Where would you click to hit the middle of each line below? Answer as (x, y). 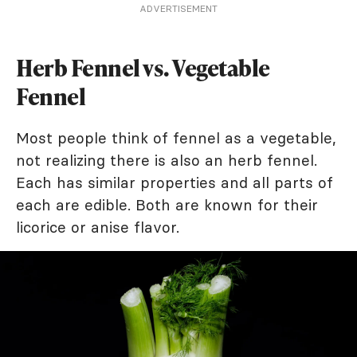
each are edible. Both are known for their (167, 205)
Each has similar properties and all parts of (175, 183)
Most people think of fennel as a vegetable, (176, 138)
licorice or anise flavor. (98, 228)
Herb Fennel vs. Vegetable (143, 68)
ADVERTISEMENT (178, 9)
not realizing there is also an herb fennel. (167, 161)
